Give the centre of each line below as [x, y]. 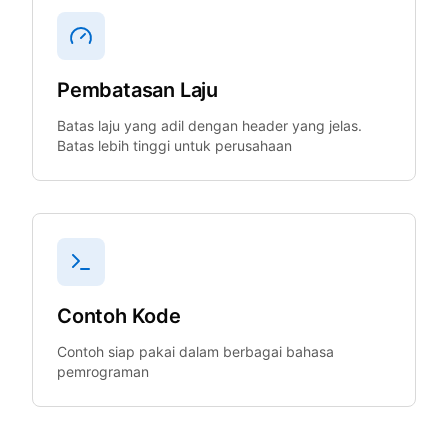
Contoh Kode [119, 316]
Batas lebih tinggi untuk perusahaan [174, 145]
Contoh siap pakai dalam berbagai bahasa [195, 351]
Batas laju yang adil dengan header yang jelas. [209, 125]
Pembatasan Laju [137, 90]
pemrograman [103, 371]
